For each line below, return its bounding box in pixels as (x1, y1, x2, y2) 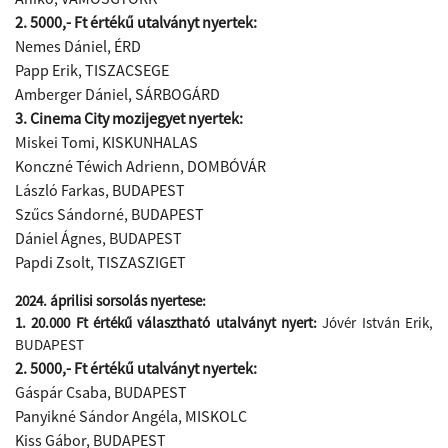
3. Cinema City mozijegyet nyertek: (15, 108, 243, 128)
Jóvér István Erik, (317, 313, 433, 332)
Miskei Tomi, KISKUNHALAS (15, 132, 198, 152)
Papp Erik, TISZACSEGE (15, 60, 169, 80)
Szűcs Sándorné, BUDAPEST (15, 204, 204, 224)
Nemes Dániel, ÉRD (15, 36, 141, 56)
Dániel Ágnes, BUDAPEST (15, 228, 182, 248)
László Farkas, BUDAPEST (15, 180, 185, 200)
